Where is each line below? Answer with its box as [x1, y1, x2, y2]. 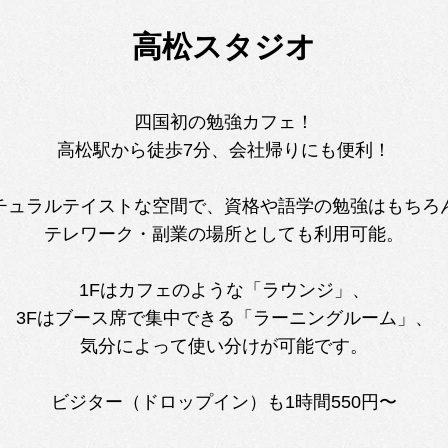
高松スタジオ [132, 30, 316, 63]
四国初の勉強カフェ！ [134, 112, 314, 132]
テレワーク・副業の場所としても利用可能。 [44, 224, 404, 244]
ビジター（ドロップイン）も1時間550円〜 [51, 392, 397, 412]
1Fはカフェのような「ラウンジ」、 [78, 280, 370, 300]
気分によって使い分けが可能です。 [80, 336, 368, 356]
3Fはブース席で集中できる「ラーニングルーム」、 [15, 308, 433, 328]
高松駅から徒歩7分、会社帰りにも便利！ [57, 140, 391, 160]
